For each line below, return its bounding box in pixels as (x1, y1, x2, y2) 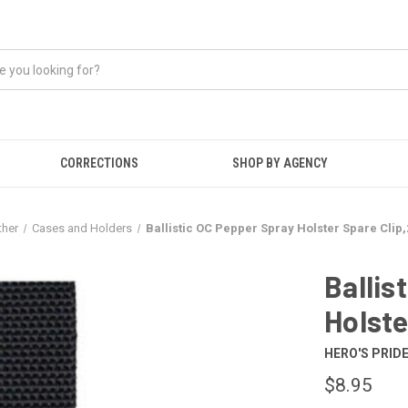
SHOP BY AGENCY (232, 156, 329, 170)
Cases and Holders (32, 221, 133, 235)
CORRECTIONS (59, 156, 138, 170)
